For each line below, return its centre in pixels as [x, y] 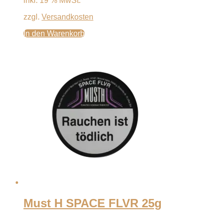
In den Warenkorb [54, 34]
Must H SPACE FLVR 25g [93, 203]
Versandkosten [67, 17]
